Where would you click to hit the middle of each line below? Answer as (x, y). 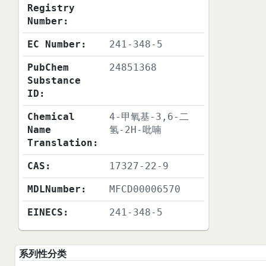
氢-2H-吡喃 (136, 130)
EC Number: (57, 45)
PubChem (48, 68)
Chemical (51, 117)
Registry (51, 8)
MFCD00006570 (145, 189)
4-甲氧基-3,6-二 (149, 117)
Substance (54, 81)
